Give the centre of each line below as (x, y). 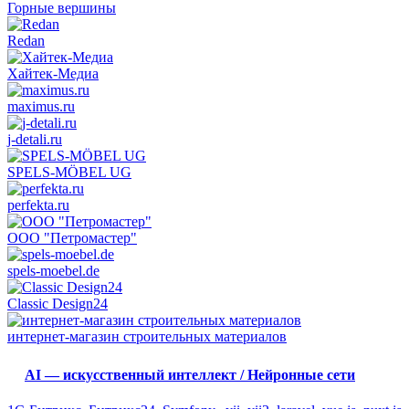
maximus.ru (41, 107)
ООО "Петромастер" (72, 238)
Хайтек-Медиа (53, 74)
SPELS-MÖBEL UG (69, 173)
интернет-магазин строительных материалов (147, 337)
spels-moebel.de (53, 271)
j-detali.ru (35, 140)
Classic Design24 (58, 304)
